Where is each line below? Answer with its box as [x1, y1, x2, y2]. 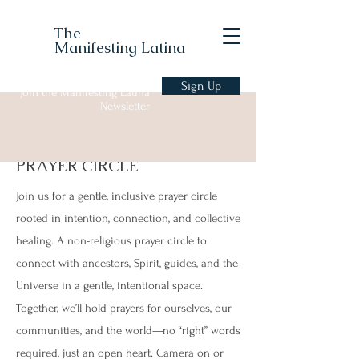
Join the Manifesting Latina [20, 86, 150, 99]
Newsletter [100, 99, 150, 113]
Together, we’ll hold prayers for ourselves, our [16, 301, 232, 315]
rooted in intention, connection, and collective [16, 212, 240, 225]
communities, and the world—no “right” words [16, 324, 240, 337]
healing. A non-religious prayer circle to [16, 234, 207, 248]
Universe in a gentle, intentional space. [16, 279, 203, 292]
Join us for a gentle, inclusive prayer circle [16, 189, 217, 203]
